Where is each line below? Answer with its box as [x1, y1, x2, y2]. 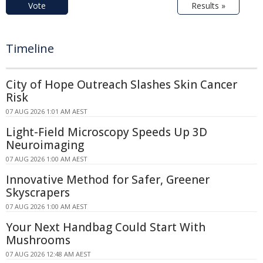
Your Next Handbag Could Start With [6, 219, 205, 235]
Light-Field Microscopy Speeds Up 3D [6, 124, 207, 140]
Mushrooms [6, 232, 70, 248]
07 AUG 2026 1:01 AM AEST [6, 106, 87, 116]
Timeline [6, 40, 54, 56]
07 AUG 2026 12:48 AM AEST [6, 249, 91, 258]
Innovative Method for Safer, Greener [6, 171, 210, 187]
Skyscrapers [6, 184, 70, 200]
